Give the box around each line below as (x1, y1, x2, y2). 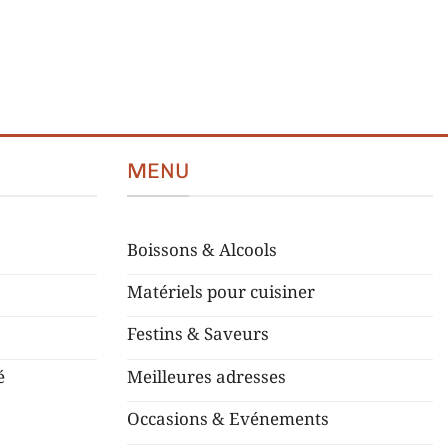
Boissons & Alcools (127, 239, 277, 262)
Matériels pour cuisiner (127, 282, 315, 305)
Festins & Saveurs (127, 324, 269, 347)
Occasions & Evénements (127, 409, 329, 432)
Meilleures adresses (127, 366, 286, 389)
